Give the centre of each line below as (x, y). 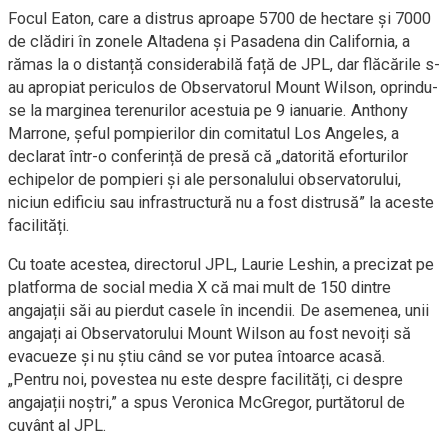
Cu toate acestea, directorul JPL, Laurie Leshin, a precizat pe (221, 264)
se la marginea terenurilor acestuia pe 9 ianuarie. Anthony (208, 110)
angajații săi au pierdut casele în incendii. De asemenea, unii (218, 310)
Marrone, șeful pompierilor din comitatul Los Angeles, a (203, 133)
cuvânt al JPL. (57, 425)
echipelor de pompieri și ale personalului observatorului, (204, 179)
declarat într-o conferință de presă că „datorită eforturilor (208, 156)
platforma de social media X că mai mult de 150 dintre (199, 287)
